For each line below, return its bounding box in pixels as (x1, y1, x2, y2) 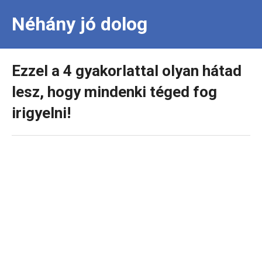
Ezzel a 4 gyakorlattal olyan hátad (12, 62, 242, 80)
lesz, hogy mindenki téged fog (12, 83, 217, 101)
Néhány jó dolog (12, 13, 147, 35)
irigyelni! (12, 104, 71, 122)
